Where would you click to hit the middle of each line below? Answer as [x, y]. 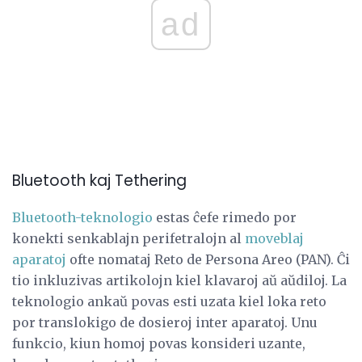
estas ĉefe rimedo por [225, 218]
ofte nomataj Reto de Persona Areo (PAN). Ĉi [208, 260]
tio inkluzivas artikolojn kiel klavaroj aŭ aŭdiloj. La [179, 281]
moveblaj [274, 239]
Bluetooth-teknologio [82, 218]
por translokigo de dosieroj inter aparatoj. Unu [165, 323]
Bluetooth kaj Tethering [99, 181]
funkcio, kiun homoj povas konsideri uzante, [159, 344]
